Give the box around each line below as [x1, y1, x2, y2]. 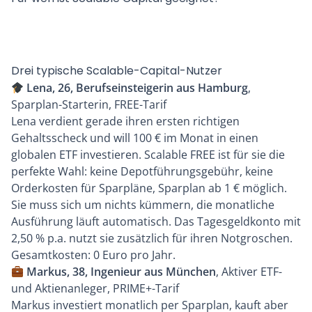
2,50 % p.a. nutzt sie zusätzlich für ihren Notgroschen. [11, 231, 292, 247]
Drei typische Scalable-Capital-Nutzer [11, 63, 222, 79]
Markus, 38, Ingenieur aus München [24, 264, 217, 280]
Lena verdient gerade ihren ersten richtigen [11, 114, 240, 130]
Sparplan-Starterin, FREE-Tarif [11, 97, 166, 113]
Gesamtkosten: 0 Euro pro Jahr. [11, 247, 175, 263]
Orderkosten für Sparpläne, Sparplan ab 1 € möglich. [11, 180, 287, 196]
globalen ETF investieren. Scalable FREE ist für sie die [11, 147, 285, 163]
